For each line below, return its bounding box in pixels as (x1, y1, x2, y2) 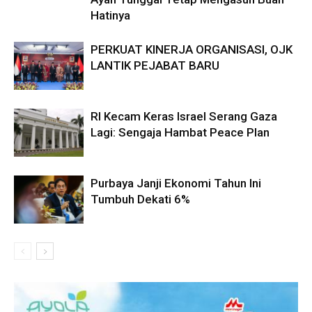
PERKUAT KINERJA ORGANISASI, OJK (91, 42, 292, 57)
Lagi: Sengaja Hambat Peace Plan (91, 125, 270, 140)
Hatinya (91, 8, 130, 23)
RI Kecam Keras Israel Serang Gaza (91, 109, 277, 124)
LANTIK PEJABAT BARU (91, 58, 219, 73)
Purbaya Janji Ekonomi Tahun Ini (91, 176, 261, 191)
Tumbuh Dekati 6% (91, 192, 190, 207)
